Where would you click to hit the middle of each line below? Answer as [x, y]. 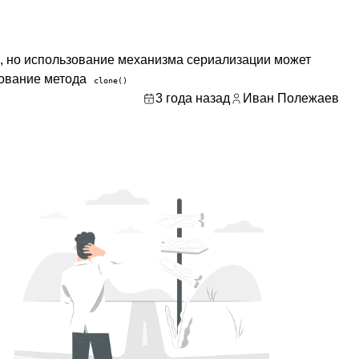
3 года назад [192, 98]
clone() [111, 80]
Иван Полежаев [290, 98]
